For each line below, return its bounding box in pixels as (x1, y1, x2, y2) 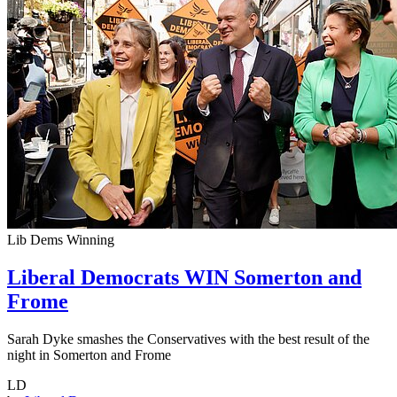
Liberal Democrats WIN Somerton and (7, 266, 362, 290)
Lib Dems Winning (7, 232, 114, 248)
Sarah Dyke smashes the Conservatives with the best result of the (7, 331, 370, 347)
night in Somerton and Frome (7, 347, 171, 363)
